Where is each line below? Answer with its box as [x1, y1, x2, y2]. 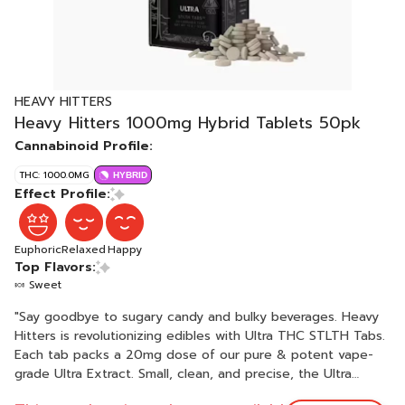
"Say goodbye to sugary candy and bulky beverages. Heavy [14, 307, 379, 326]
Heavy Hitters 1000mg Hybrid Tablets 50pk [14, 110, 361, 136]
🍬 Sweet [14, 277, 61, 293]
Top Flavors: [14, 258, 96, 277]
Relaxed [61, 241, 106, 258]
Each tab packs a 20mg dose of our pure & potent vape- [14, 345, 373, 364]
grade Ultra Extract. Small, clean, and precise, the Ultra [14, 364, 352, 383]
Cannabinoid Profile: [14, 137, 153, 155]
